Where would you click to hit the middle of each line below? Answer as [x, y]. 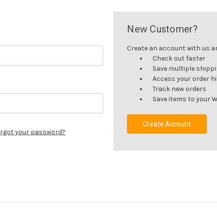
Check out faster [179, 58]
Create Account [167, 124]
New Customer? [163, 29]
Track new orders [180, 89]
